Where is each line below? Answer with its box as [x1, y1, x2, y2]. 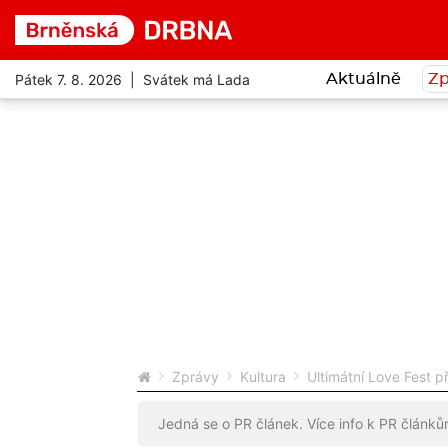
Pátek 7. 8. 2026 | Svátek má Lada [15, 70, 250, 88]
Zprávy [172, 368, 219, 385]
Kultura [240, 368, 286, 385]
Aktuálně [325, 71, 401, 87]
